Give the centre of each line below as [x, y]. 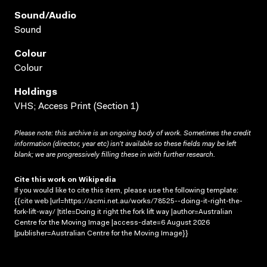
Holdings [36, 92]
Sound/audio [45, 16]
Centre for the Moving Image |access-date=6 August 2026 [112, 223]
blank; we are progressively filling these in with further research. [115, 155]
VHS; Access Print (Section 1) [77, 106]
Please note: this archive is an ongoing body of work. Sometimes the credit [133, 133]
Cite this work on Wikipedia [65, 180]
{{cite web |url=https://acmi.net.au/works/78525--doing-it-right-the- [128, 201]
